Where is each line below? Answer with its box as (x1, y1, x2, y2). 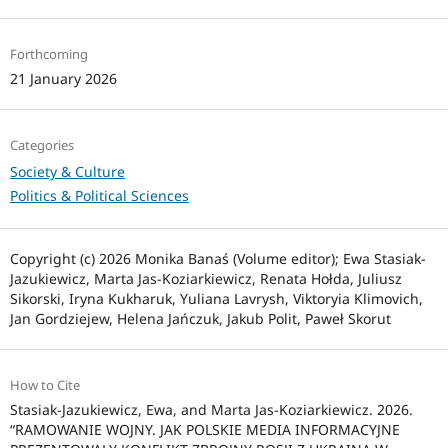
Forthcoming (9, 44, 88, 63)
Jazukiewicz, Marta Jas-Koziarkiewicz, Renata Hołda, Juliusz (9, 268, 402, 288)
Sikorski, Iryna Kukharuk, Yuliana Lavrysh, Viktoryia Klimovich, (9, 288, 423, 308)
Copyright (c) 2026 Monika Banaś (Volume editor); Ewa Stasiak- (9, 248, 426, 268)
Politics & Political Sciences (9, 185, 189, 205)
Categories (9, 135, 74, 154)
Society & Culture (9, 161, 125, 181)
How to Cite (9, 375, 80, 394)
